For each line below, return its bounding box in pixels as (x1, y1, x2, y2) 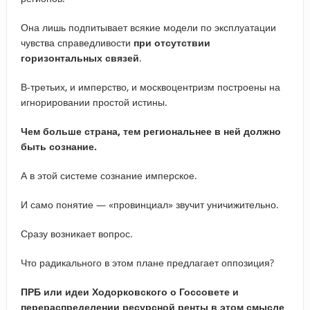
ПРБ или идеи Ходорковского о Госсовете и (20, 284, 239, 298)
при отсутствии (133, 35, 210, 49)
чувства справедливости (20, 35, 134, 49)
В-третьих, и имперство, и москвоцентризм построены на (20, 80, 280, 93)
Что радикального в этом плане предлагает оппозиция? (20, 255, 274, 269)
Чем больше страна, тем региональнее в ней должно (20, 124, 281, 138)
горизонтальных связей (20, 51, 139, 64)
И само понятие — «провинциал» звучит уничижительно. (20, 197, 279, 211)
